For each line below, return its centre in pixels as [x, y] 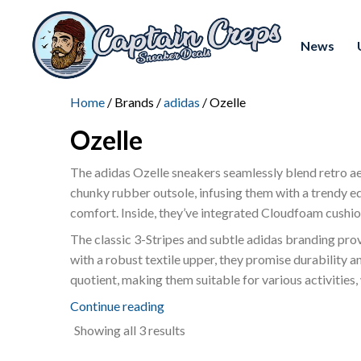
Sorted [203, 329]
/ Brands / [134, 102]
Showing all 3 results [130, 330]
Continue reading [117, 305]
